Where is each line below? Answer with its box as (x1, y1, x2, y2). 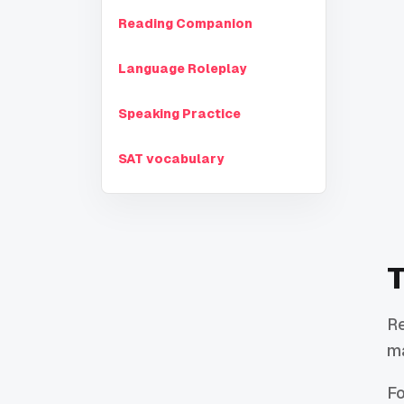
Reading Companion (118, 15, 252, 32)
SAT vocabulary (118, 151, 224, 168)
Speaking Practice (118, 106, 241, 123)
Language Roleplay (118, 60, 246, 78)
